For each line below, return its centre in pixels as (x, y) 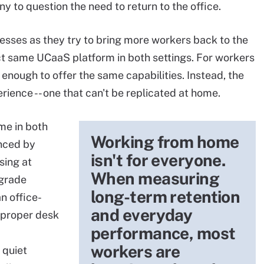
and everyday (142, 215)
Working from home (165, 142)
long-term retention (166, 197)
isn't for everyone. (159, 160)
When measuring (155, 178)
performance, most (163, 233)
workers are (136, 251)
